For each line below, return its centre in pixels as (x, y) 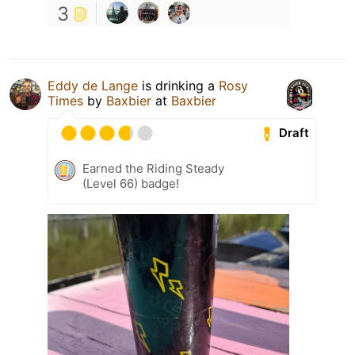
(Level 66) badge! (131, 183)
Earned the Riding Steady (153, 168)
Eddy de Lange (93, 85)
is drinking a (178, 85)
